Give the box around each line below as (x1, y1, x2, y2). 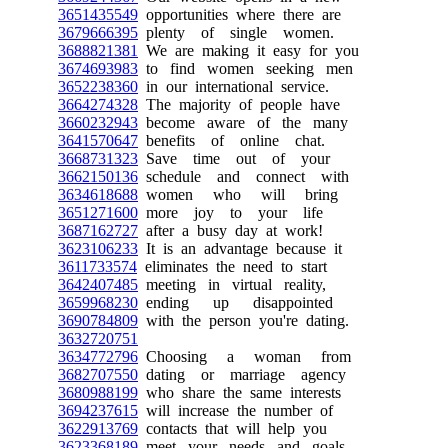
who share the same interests (138, 383, 341, 401)
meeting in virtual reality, (138, 275, 326, 293)
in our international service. (138, 77, 329, 95)
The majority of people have (138, 95, 340, 113)
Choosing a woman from (138, 347, 351, 365)
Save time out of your (138, 149, 330, 167)
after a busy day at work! (138, 221, 323, 239)
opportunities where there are (138, 5, 341, 23)
